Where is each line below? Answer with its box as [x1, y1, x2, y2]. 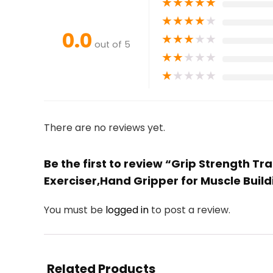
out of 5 [94, 38, 130, 51]
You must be [44, 203, 105, 217]
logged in [105, 203, 151, 217]
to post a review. [151, 203, 230, 217]
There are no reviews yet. [44, 121, 165, 135]
